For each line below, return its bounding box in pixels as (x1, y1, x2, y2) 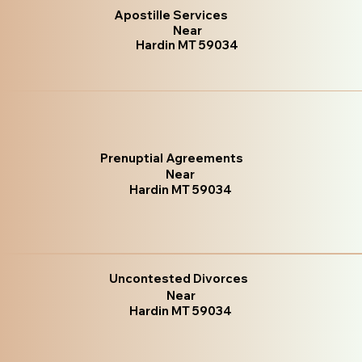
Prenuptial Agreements (100, 150, 244, 166)
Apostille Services (113, 6, 228, 23)
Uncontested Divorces (109, 270, 249, 286)
